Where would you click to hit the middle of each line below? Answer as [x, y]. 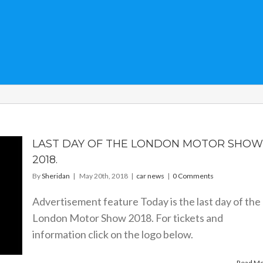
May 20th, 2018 [103, 176]
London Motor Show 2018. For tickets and [127, 218]
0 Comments [193, 176]
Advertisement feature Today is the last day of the [146, 201]
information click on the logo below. [114, 234]
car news [150, 176]
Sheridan [55, 176]
